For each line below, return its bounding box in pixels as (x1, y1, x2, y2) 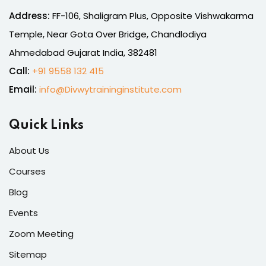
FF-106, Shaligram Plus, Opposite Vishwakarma (50, 9, 254, 22)
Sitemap (9, 248, 47, 261)
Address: (9, 9, 50, 22)
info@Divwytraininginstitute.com (39, 83, 182, 96)
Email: (9, 83, 37, 96)
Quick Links (9, 118, 84, 132)
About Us (9, 144, 49, 157)
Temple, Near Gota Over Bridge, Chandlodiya (9, 27, 207, 40)
